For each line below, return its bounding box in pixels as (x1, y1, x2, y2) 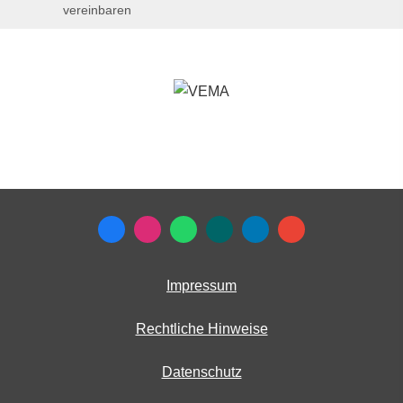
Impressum (166, 278, 237, 294)
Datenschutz (161, 364, 242, 381)
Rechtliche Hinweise (135, 321, 268, 337)
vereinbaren (63, 3, 131, 18)
